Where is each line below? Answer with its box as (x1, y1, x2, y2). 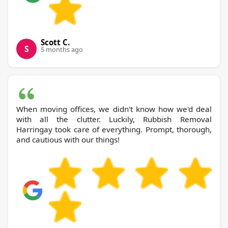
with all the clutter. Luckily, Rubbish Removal (16, 114, 143, 125)
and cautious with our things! (16, 134, 120, 145)
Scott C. (41, 37, 70, 48)
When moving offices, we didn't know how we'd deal (16, 104, 212, 115)
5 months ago (41, 45, 83, 54)
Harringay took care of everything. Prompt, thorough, (16, 124, 212, 135)
